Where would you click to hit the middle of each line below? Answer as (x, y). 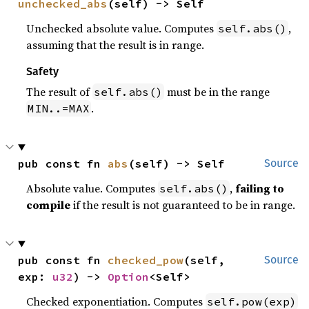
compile (49, 205)
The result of (60, 92)
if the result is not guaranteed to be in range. (183, 205)
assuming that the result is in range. (116, 45)
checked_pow (146, 260)
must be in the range (217, 92)
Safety (43, 72)
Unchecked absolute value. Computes (122, 29)
